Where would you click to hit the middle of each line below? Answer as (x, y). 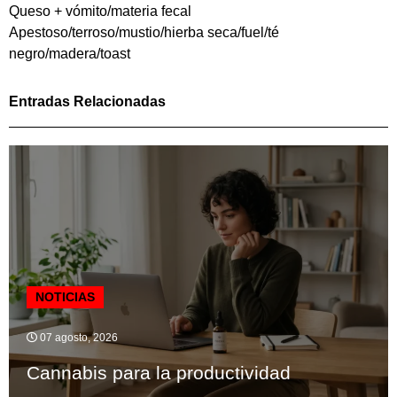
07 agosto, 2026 (78, 338)
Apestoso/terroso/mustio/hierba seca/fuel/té (144, 32)
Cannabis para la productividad (159, 373)
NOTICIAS (65, 297)
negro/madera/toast (70, 53)
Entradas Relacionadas (87, 102)
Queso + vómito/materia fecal (100, 11)
